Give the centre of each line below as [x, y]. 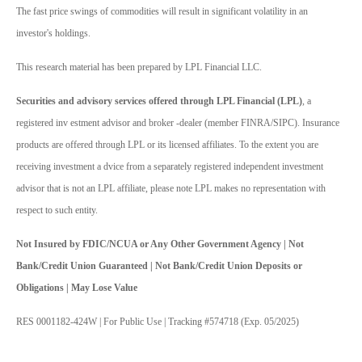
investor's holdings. [53, 34]
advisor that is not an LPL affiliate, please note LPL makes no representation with [171, 189]
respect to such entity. [57, 210]
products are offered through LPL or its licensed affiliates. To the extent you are [167, 145]
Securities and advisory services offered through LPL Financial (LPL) [159, 101]
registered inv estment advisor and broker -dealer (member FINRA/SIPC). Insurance [178, 123]
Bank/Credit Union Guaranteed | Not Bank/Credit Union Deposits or [159, 266]
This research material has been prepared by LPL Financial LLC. [139, 67]
